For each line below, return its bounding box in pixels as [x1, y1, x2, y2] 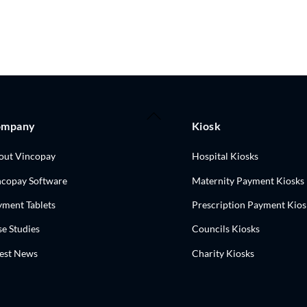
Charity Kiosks [191, 247, 254, 259]
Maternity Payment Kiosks [191, 174, 304, 186]
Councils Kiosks [191, 223, 260, 235]
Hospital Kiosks [191, 150, 258, 162]
